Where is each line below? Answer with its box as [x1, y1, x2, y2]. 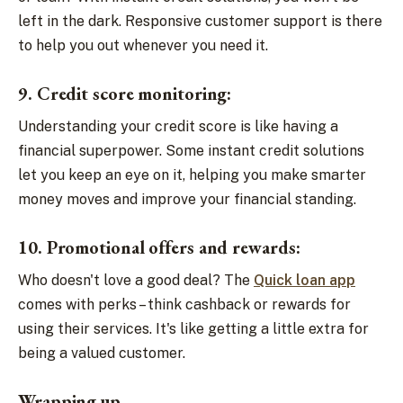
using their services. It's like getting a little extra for [18, 320, 369, 337]
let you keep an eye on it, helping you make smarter [18, 166, 366, 184]
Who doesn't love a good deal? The [18, 272, 254, 289]
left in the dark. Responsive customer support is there [18, 13, 382, 30]
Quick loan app [254, 272, 355, 289]
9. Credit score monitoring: [18, 82, 237, 105]
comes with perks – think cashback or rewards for [18, 296, 351, 313]
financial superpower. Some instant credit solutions [18, 142, 364, 159]
